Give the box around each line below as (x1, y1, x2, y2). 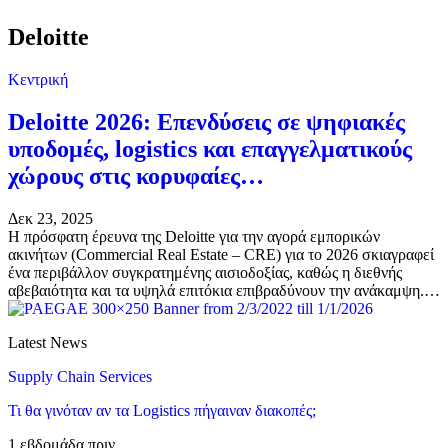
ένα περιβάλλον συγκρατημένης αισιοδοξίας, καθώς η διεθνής (8, 263, 402, 281)
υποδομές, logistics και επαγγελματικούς (8, 135, 412, 162)
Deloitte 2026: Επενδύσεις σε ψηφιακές (8, 108, 405, 135)
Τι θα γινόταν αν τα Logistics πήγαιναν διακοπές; (8, 401, 316, 419)
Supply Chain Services (8, 367, 152, 385)
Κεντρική (8, 70, 68, 88)
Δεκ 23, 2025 (8, 209, 93, 227)
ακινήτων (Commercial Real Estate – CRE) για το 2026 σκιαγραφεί (8, 245, 434, 263)
